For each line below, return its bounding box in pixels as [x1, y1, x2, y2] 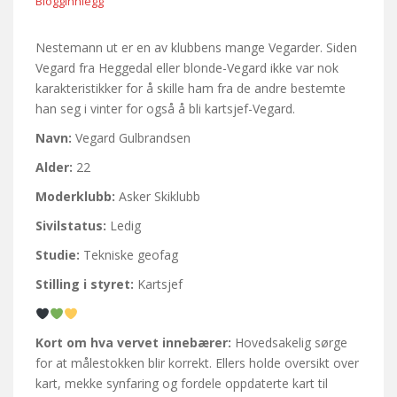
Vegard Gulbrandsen [72, 129, 191, 147]
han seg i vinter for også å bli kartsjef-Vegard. [35, 100, 295, 118]
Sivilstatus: [35, 217, 106, 235]
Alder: [35, 159, 76, 176]
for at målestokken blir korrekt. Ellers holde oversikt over [35, 354, 359, 372]
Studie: [35, 246, 80, 264]
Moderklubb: [35, 188, 119, 206]
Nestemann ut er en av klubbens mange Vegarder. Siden [35, 39, 357, 57]
